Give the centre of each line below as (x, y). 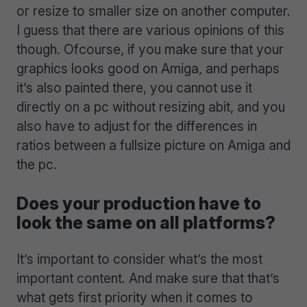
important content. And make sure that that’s (148, 278)
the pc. (37, 165)
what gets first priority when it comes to (135, 297)
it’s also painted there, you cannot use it (134, 88)
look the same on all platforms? (146, 222)
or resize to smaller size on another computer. (153, 11)
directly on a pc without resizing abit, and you (151, 107)
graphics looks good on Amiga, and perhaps (148, 69)
